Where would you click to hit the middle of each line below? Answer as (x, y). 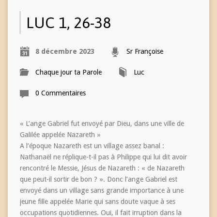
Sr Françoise (145, 52)
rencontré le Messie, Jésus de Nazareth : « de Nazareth (102, 168)
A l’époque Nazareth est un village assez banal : (92, 146)
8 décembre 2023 (65, 52)
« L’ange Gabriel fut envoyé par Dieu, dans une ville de (102, 124)
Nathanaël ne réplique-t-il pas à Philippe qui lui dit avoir (103, 157)
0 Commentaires (60, 93)
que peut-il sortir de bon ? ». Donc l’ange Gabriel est (98, 179)
